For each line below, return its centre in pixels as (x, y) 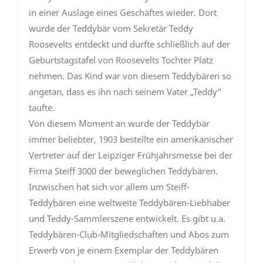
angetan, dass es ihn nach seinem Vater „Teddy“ (125, 92)
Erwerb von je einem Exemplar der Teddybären (124, 250)
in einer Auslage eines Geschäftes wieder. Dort (123, 13)
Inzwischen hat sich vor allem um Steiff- (109, 187)
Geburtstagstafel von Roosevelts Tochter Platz (121, 60)
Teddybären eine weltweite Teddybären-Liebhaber (129, 203)
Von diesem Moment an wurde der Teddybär (119, 124)
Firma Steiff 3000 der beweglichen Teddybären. (123, 171)
